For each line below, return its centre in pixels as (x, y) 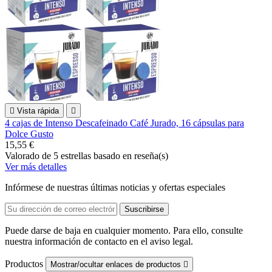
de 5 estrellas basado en (88, 155)
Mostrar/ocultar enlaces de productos (117, 264)
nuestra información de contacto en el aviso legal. (99, 241)
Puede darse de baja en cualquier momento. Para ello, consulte (124, 230)
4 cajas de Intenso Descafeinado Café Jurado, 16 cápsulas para (124, 123)
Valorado (23, 155)
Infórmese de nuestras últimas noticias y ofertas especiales (115, 187)
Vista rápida (38, 110)
